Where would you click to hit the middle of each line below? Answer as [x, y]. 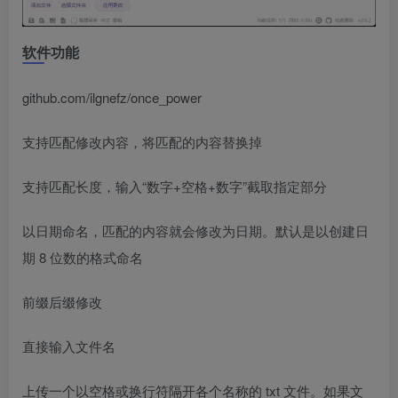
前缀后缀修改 [62, 301]
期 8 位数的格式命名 [83, 257]
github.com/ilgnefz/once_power [112, 97]
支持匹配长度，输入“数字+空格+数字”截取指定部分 [175, 186]
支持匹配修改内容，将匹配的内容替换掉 [142, 141]
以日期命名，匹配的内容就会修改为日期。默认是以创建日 [195, 230]
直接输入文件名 [69, 346]
